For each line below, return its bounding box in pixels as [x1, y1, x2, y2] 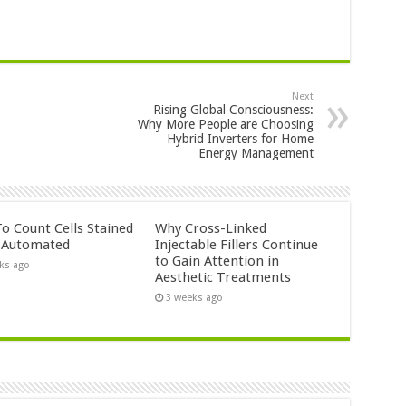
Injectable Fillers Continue [155, 237, 319, 254]
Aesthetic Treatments [155, 269, 292, 286]
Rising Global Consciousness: [152, 102, 314, 118]
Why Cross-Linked [155, 220, 267, 237]
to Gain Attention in [155, 253, 280, 270]
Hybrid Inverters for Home [166, 131, 314, 147]
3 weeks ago [166, 292, 224, 304]
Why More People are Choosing [137, 117, 314, 132]
